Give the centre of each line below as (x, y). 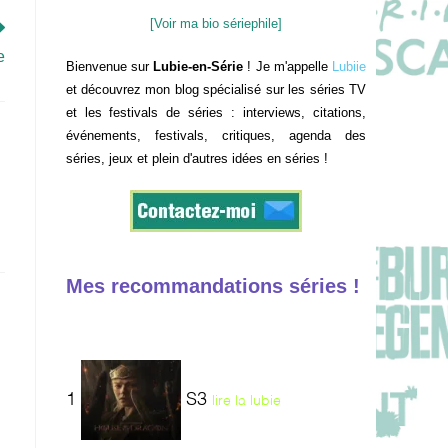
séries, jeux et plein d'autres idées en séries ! (196, 159)
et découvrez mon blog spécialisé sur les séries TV (215, 90)
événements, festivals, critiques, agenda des (215, 136)
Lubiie (349, 67)
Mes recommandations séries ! (212, 286)
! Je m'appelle (288, 67)
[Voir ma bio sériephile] (215, 24)
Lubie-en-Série (198, 67)
